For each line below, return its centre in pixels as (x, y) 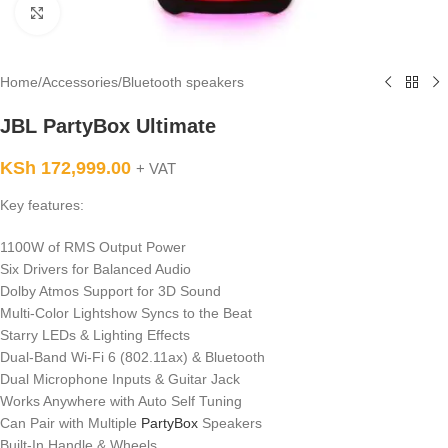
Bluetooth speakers (183, 82)
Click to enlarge (108, 12)
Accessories (80, 82)
